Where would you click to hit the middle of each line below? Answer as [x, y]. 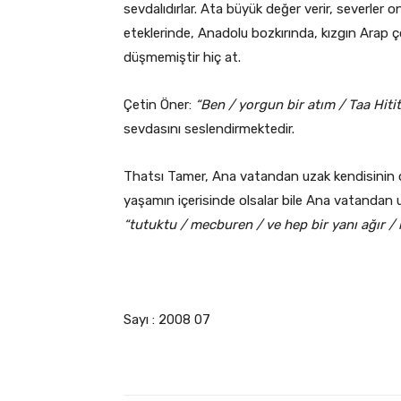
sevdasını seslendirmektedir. [209, 128]
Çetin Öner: [159, 104]
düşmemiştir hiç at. [182, 57]
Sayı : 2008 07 [167, 319]
